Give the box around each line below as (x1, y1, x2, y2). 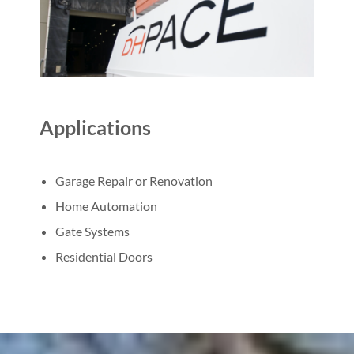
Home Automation (55, 198, 157, 213)
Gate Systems (55, 223, 130, 239)
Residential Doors (55, 248, 153, 264)
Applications (40, 115, 151, 139)
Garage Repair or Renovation (55, 172, 213, 188)
